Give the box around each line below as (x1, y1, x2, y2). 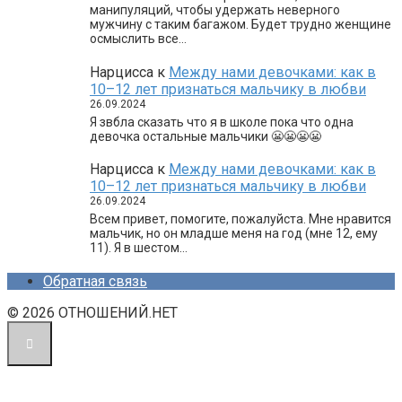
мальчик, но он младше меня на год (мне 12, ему (90, 226, 378, 241)
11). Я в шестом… (90, 240, 188, 256)
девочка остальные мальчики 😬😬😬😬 (90, 128, 321, 144)
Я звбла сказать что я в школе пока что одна (90, 114, 354, 129)
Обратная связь (43, 273, 147, 291)
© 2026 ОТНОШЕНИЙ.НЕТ (7, 304, 178, 322)
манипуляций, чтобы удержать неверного (90, 3, 340, 18)
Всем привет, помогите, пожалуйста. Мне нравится (90, 212, 391, 227)
